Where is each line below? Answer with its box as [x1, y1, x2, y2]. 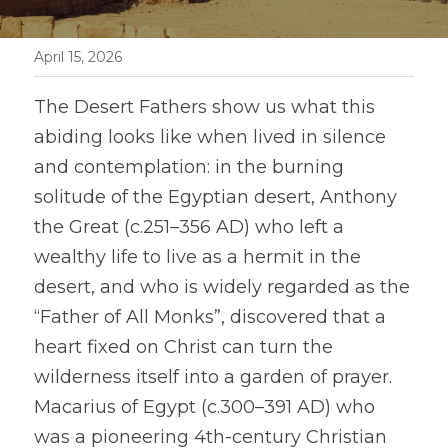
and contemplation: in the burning [34, 155, 344, 178]
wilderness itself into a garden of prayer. [34, 365, 392, 388]
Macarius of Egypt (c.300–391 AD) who [34, 395, 375, 418]
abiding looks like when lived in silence [34, 125, 386, 148]
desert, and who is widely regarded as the [34, 275, 410, 298]
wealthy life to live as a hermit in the [34, 245, 361, 268]
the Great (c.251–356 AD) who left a [34, 215, 344, 238]
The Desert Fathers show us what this [34, 95, 375, 118]
